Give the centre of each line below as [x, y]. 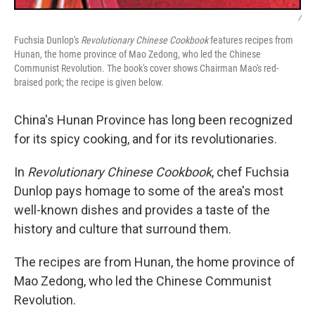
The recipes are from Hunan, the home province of [155, 262]
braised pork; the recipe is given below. [89, 83]
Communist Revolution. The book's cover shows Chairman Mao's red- [146, 69]
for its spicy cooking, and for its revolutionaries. [146, 139]
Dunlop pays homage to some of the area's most [149, 191]
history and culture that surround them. [123, 229]
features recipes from [251, 40]
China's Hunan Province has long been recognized [153, 120]
